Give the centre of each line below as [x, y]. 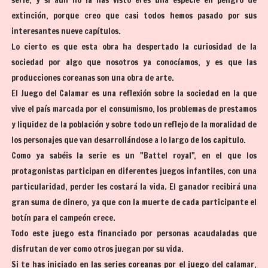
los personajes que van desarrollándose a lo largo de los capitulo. [129, 140]
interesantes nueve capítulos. [67, 31]
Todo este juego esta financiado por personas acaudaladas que [134, 234]
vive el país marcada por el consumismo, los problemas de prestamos [134, 109]
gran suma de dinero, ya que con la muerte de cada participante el [134, 202]
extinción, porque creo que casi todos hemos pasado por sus [134, 16]
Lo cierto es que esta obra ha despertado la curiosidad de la [134, 47]
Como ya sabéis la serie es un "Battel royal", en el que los [134, 156]
